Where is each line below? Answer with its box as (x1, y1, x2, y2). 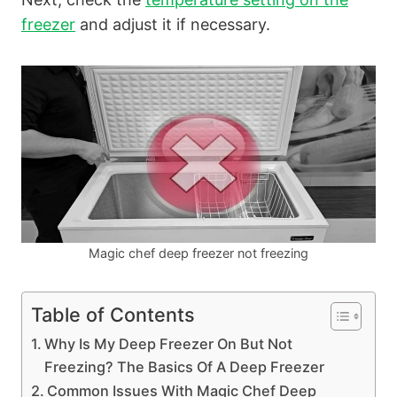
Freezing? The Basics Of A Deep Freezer (44, 358, 325, 377)
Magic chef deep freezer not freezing (89, 245, 308, 261)
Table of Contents (31, 303, 195, 327)
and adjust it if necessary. (75, 15, 270, 35)
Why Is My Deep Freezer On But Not (44, 335, 293, 354)
